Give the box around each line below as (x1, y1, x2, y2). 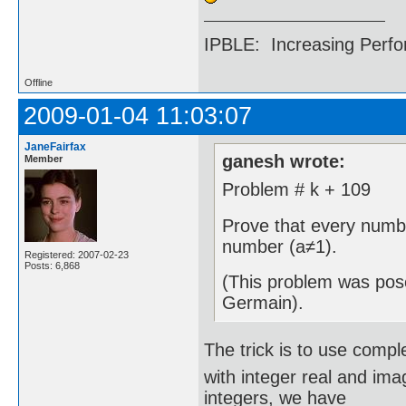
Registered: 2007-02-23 (24, 249, 129, 261)
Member (24, 153, 63, 165)
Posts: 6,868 (24, 260, 80, 272)
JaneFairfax (24, 140, 86, 154)
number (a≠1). (222, 236, 338, 256)
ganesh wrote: (222, 150, 346, 171)
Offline (24, 77, 53, 89)
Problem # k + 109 (222, 179, 372, 199)
